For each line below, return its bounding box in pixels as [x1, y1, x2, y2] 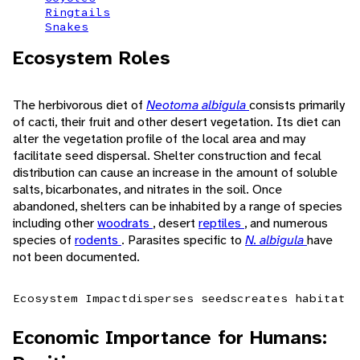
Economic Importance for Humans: [13, 325, 327, 351]
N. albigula [245, 231, 307, 249]
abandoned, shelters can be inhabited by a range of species [13, 198, 342, 215]
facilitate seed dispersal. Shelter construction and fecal [13, 147, 321, 165]
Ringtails [45, 5, 110, 20]
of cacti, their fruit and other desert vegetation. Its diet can [13, 113, 341, 131]
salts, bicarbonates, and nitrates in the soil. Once [13, 181, 282, 198]
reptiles [198, 215, 244, 232]
